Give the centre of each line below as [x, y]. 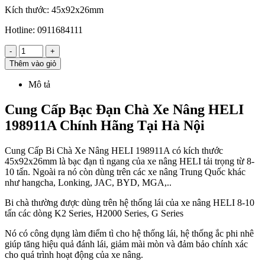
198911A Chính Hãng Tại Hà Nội [105, 126]
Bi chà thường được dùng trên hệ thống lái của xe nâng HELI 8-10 [130, 203]
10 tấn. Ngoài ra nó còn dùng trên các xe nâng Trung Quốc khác [125, 172]
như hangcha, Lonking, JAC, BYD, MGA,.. [88, 183]
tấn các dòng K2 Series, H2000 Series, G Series [94, 214]
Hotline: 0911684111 [44, 30]
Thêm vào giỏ [33, 64]
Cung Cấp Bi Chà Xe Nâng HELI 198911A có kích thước [114, 151]
